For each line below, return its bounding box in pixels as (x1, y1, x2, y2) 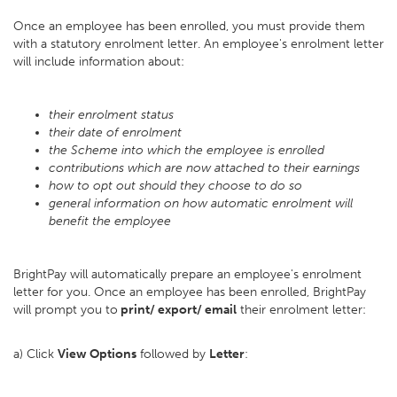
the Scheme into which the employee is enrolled (49, 143, 324, 158)
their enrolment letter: (237, 302, 366, 317)
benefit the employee (49, 214, 171, 229)
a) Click (13, 346, 58, 362)
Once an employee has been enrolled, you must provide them (13, 19, 365, 34)
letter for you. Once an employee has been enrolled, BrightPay (13, 284, 366, 300)
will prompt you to (13, 302, 118, 317)
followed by (136, 346, 209, 362)
